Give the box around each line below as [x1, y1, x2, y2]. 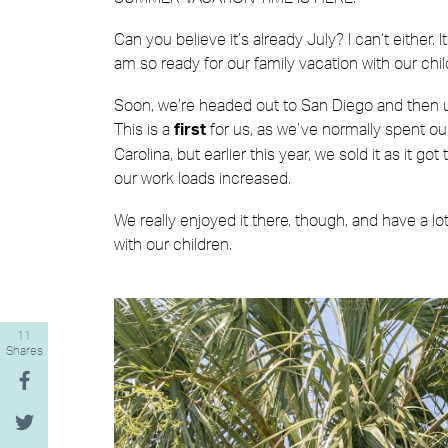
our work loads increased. [114, 167, 291, 188]
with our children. [114, 233, 232, 254]
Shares [5, 342, 43, 359]
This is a [114, 118, 174, 139]
